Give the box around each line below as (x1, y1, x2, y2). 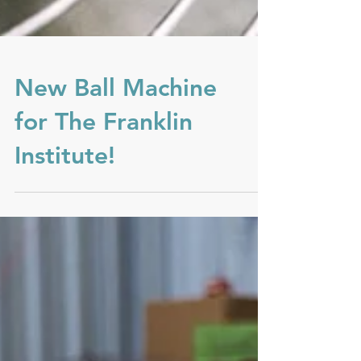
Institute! (15, 267, 115, 296)
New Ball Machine (15, 199, 217, 228)
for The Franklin (15, 233, 193, 262)
